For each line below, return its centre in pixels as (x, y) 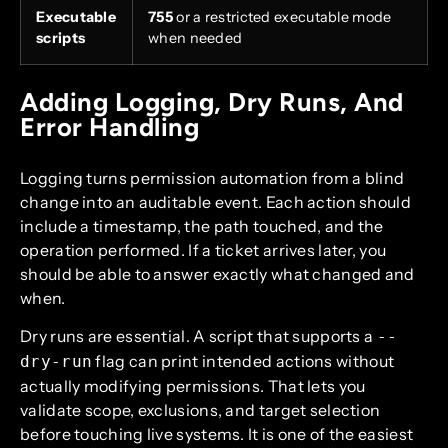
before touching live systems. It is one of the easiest (217, 433)
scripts (61, 37)
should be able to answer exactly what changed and (217, 273)
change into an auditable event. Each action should (215, 201)
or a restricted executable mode (282, 16)
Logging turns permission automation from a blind (212, 177)
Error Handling (109, 126)
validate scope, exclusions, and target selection (200, 409)
